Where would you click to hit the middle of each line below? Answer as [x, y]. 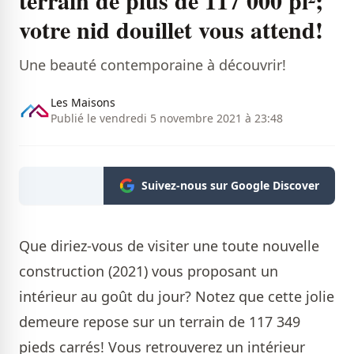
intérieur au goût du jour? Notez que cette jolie [177, 296]
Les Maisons [83, 102]
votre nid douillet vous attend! [171, 29]
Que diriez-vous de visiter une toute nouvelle [169, 245]
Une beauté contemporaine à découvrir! [153, 64]
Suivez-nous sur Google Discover [230, 185]
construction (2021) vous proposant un [149, 271]
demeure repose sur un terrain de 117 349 [160, 321]
